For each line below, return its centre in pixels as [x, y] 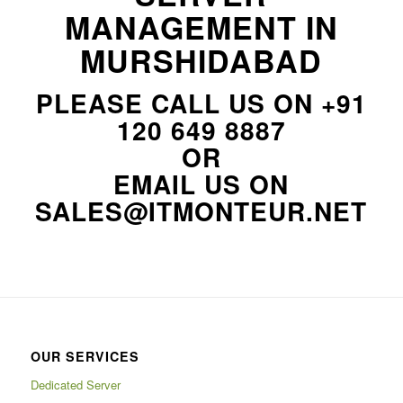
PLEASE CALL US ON [178, 103]
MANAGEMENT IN [201, 27]
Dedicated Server [75, 384]
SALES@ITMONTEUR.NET [201, 211]
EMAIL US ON [201, 184]
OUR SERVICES [85, 356]
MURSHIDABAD [201, 61]
